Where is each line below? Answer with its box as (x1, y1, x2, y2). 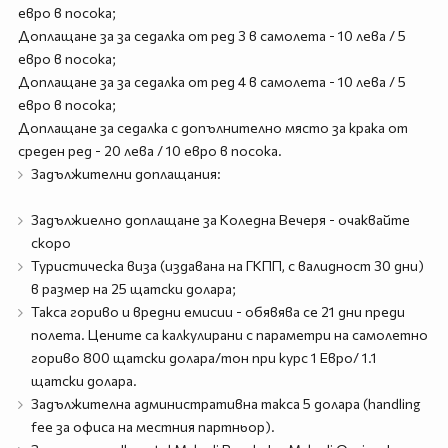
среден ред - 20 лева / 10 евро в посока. (17, 142, 282, 159)
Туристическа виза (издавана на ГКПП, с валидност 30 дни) (30, 257, 424, 274)
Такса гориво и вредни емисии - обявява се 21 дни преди (30, 303, 405, 320)
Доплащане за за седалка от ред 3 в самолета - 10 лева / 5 (17, 27, 406, 44)
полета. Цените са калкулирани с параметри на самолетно (30, 326, 428, 343)
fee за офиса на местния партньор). (30, 418, 275, 435)
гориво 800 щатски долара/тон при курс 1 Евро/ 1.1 (30, 349, 377, 366)
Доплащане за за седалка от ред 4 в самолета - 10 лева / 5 (17, 73, 406, 90)
